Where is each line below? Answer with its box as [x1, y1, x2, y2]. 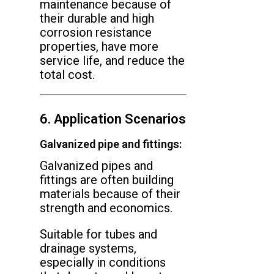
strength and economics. [40, 201, 172, 216]
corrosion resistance [40, 25, 152, 40]
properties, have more [40, 39, 158, 54]
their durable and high [40, 11, 154, 26]
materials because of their [40, 187, 180, 202]
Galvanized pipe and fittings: [40, 138, 182, 151]
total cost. [40, 67, 95, 83]
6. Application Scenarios [40, 111, 186, 127]
